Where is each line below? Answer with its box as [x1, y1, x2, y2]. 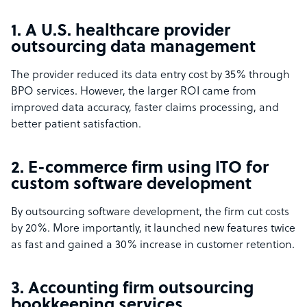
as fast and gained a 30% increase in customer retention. [11, 239, 295, 252]
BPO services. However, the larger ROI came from [11, 86, 256, 99]
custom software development [11, 176, 251, 195]
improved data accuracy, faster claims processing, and [11, 102, 279, 115]
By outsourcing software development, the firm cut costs [11, 206, 289, 219]
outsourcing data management [11, 39, 256, 58]
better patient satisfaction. [11, 119, 141, 132]
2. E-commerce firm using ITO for [11, 160, 269, 178]
